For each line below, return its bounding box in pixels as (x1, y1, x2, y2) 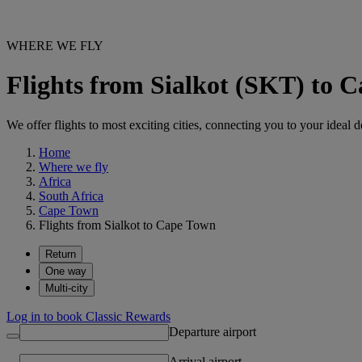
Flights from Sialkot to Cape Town (39, 217, 216, 232)
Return (45, 247, 76, 260)
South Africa (39, 188, 103, 203)
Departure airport (169, 324, 256, 339)
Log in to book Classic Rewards (6, 309, 170, 323)
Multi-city (45, 281, 88, 294)
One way (45, 264, 86, 277)
